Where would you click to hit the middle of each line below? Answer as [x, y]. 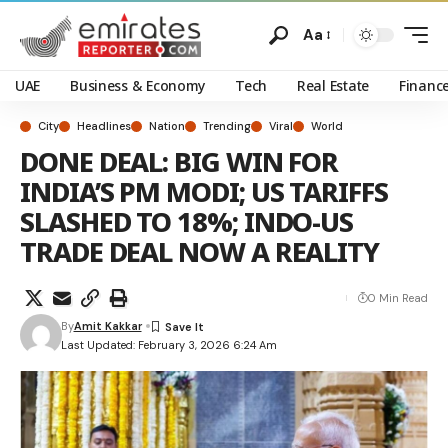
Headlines [104, 126]
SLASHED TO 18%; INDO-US [187, 221]
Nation [167, 126]
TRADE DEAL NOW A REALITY [200, 251]
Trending [227, 126]
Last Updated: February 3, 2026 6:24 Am [168, 344]
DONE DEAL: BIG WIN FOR [179, 161]
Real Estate [333, 85]
